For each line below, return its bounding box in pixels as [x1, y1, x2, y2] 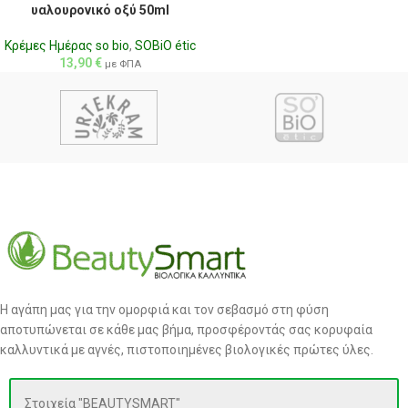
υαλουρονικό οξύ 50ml [30, 3, 169, 18]
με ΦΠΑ [104, 58, 141, 71]
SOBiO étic [134, 38, 196, 54]
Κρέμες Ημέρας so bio [4, 38, 129, 54]
